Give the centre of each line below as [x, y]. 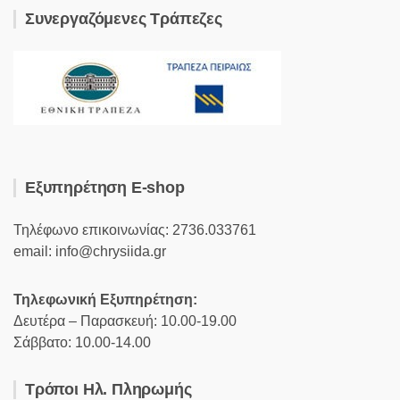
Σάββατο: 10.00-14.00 [82, 342]
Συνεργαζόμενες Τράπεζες [124, 19]
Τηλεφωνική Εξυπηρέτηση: [105, 300]
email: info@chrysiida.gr [90, 251]
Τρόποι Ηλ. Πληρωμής [108, 389]
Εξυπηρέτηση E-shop [105, 187]
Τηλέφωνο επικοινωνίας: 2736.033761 [135, 230]
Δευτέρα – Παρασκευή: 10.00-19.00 [125, 321]
